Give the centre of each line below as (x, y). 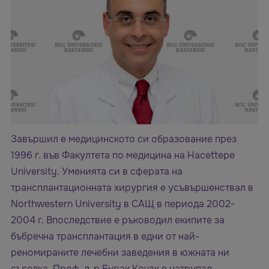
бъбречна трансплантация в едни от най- (105, 237)
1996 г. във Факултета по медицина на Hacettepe (123, 156)
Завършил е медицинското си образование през (124, 139)
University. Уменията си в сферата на (97, 172)
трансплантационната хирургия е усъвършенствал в (132, 188)
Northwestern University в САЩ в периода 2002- (123, 204)
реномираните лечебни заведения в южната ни (120, 253)
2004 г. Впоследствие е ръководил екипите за (118, 220)
